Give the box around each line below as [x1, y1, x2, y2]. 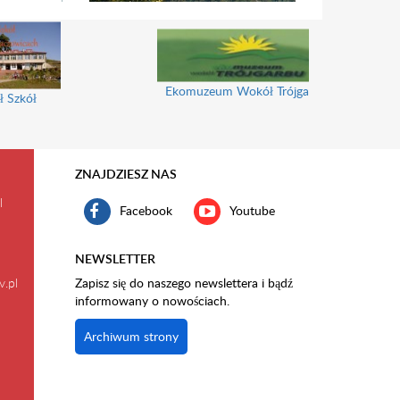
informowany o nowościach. [74, 292, 229, 309]
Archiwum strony [83, 328, 179, 345]
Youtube [229, 201, 275, 219]
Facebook [119, 201, 172, 219]
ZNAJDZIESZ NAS [74, 165, 177, 182]
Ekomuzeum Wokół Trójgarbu [165, 81, 328, 99]
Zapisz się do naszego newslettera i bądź [74, 274, 293, 291]
